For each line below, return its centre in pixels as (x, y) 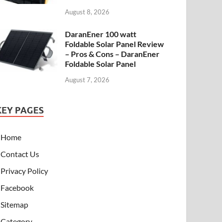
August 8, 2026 (87, 12)
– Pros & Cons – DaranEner (112, 54)
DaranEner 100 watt (101, 34)
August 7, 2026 (87, 80)
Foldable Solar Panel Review (115, 44)
